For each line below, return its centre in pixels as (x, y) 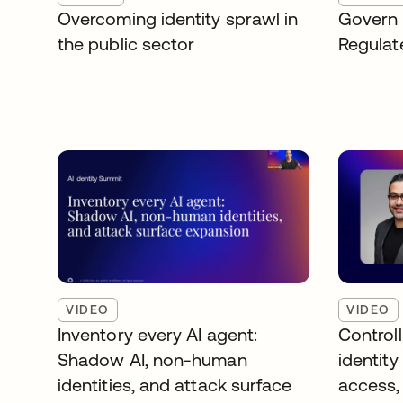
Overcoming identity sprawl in (178, 18)
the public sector (126, 44)
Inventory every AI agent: (158, 334)
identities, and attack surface (175, 385)
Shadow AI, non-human (152, 359)
